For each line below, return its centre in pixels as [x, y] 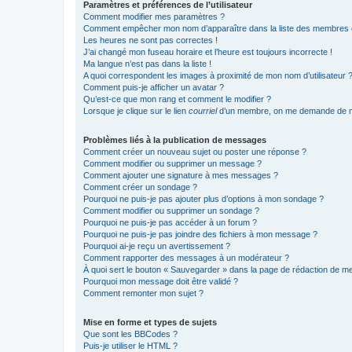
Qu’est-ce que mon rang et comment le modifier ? [177, 99]
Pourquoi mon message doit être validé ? [161, 281]
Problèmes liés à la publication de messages [175, 139]
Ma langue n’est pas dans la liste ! [147, 63]
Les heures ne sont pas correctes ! [150, 40]
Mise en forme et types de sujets [150, 322]
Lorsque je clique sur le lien [136, 110]
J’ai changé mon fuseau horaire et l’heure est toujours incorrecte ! [208, 51]
